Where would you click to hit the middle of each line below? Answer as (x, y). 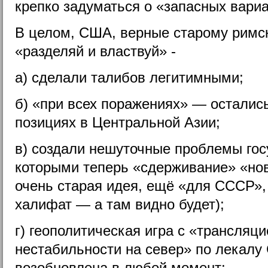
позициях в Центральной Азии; (118, 122)
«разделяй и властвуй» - (95, 51)
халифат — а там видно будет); (120, 204)
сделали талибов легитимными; (138, 77)
